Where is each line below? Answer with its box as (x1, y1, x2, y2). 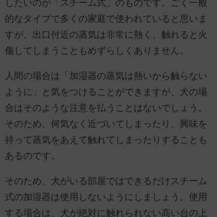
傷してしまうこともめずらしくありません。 (5, 46, 189, 56)
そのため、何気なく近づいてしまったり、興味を (5, 119, 207, 129)
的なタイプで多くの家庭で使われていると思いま (5, 14, 207, 24)
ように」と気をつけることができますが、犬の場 (5, 87, 207, 97)
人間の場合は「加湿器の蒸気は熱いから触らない (5, 71, 207, 81)
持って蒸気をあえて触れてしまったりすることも (5, 135, 207, 145)
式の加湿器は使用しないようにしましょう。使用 (5, 191, 207, 202)
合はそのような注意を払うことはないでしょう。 (5, 103, 207, 113)
